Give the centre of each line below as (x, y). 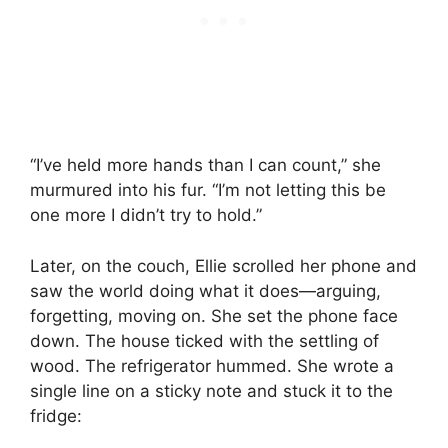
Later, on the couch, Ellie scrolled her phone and (223, 265)
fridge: (56, 415)
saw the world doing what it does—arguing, (205, 290)
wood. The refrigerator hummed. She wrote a (212, 365)
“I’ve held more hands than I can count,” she (205, 165)
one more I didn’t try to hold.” (146, 215)
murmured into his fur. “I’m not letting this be (208, 190)
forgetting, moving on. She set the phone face (214, 315)
